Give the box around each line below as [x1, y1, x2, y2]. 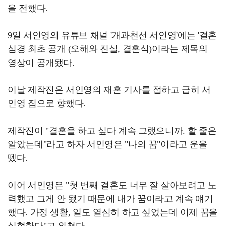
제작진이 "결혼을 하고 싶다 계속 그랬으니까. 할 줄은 [8, 125, 217, 136]
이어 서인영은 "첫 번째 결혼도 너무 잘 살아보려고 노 [8, 180, 217, 190]
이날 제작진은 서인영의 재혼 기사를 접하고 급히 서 [8, 84, 211, 95]
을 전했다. [8, 3, 48, 13]
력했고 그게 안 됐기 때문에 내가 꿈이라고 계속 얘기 [8, 193, 213, 204]
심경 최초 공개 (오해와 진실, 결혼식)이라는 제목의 [8, 43, 208, 54]
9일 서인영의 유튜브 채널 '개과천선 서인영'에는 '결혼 [8, 30, 217, 40]
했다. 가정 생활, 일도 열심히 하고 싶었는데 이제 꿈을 [8, 207, 218, 217]
